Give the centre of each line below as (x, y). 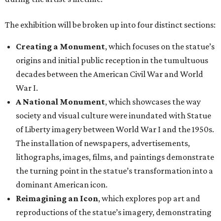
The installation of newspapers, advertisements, (103, 143)
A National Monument (60, 102)
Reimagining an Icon (57, 199)
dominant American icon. (62, 185)
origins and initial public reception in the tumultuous (112, 60)
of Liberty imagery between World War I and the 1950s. (115, 129)
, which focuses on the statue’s (160, 47)
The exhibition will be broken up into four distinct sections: (110, 25)
